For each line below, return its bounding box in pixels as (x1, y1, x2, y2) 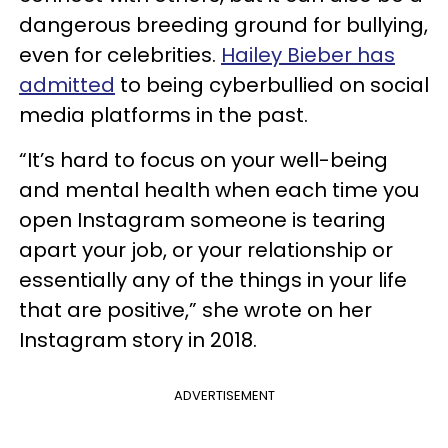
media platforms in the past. (19, 100, 308, 129)
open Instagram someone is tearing (19, 205, 386, 234)
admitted (19, 70, 115, 99)
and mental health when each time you (19, 175, 419, 204)
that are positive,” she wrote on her (19, 295, 372, 324)
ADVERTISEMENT (173, 385, 275, 405)
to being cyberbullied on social (115, 70, 429, 99)
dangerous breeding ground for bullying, (19, 10, 428, 39)
